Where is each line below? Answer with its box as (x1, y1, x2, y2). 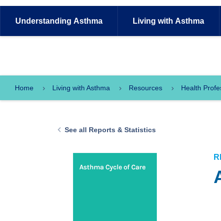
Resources (129, 84, 162, 92)
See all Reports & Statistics (65, 126, 156, 134)
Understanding (15, 17, 72, 25)
